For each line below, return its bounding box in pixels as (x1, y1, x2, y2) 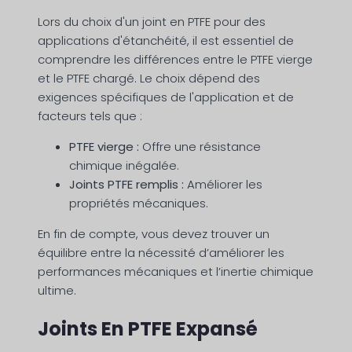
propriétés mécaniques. (69, 195, 208, 212)
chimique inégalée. (69, 157, 179, 174)
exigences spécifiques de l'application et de (38, 89, 294, 106)
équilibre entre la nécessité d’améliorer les (38, 244, 284, 262)
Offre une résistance (139, 138, 261, 156)
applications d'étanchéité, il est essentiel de (38, 32, 294, 49)
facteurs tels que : (38, 108, 142, 125)
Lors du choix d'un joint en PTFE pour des (38, 13, 266, 31)
